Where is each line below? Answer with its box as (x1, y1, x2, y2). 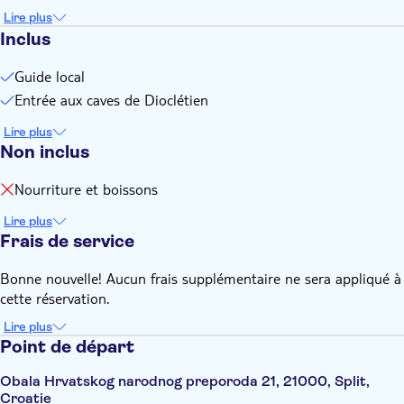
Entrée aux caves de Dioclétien (14, 90, 208, 109)
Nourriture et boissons (14, 179, 158, 198)
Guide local (14, 67, 85, 86)
